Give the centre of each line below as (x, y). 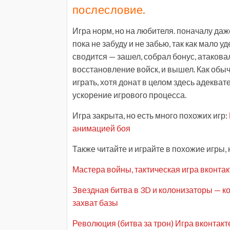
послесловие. (109, 9)
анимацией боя (101, 128)
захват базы (95, 203)
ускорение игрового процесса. (129, 95)
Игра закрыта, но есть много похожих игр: (151, 115)
